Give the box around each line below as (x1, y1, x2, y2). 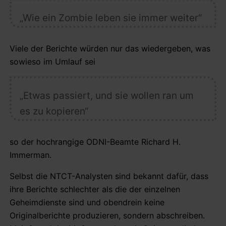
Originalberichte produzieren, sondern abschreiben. (10, 210, 205, 220)
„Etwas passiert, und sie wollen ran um (19, 89, 194, 101)
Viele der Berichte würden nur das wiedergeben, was (10, 43, 210, 53)
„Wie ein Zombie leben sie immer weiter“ (19, 12, 202, 24)
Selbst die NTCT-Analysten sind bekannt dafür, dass (10, 171, 208, 181)
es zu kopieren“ (19, 105, 88, 117)
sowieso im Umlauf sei (10, 56, 95, 67)
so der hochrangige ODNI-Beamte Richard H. (10, 136, 181, 147)
